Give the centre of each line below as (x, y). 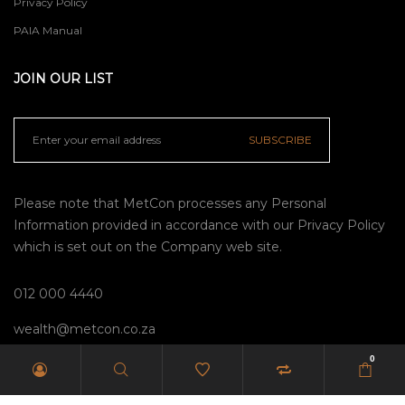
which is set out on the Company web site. (148, 246)
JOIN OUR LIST (63, 78)
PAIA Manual (48, 30)
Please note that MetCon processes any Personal (170, 203)
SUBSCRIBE (280, 139)
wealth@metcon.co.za (85, 329)
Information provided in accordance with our (155, 225)
